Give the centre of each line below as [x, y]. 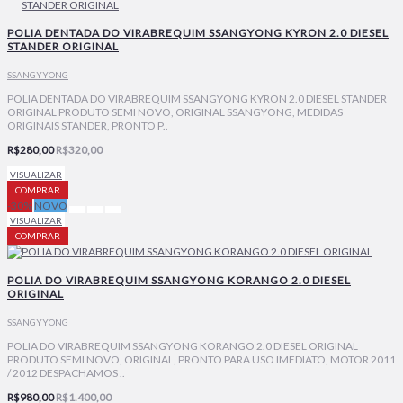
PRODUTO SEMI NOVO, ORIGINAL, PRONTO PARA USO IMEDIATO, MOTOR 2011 [201, 359]
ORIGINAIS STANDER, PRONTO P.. [88, 126]
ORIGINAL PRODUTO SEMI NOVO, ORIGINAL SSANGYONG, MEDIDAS [175, 112]
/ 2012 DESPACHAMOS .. [66, 373]
